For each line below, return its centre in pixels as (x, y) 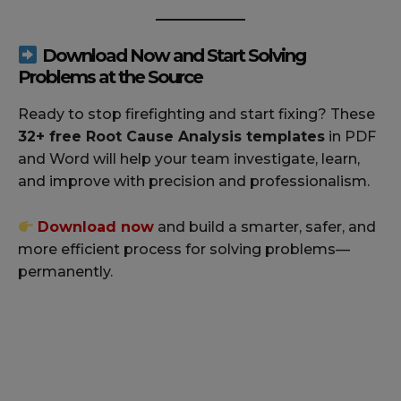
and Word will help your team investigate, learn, (189, 159)
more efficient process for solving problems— (184, 250)
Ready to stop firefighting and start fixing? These (196, 115)
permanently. (65, 272)
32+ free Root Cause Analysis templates (171, 137)
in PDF (350, 137)
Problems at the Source (110, 77)
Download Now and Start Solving (171, 56)
